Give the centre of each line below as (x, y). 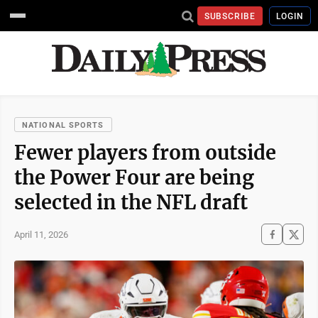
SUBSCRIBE (230, 16)
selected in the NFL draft (131, 202)
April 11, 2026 (41, 234)
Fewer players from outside (145, 153)
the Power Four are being (134, 177)
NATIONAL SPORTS (63, 125)
